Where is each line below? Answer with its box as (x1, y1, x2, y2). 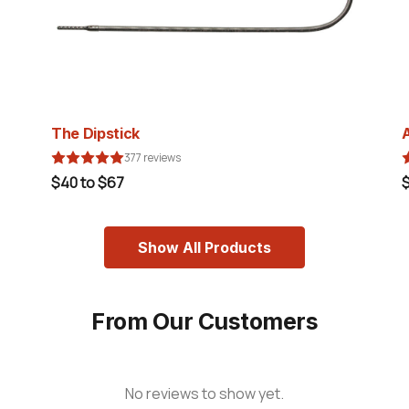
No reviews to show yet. (125, 383, 284, 404)
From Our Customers (91, 308, 318, 335)
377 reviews (124, 150, 181, 165)
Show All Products (138, 238, 271, 257)
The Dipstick (51, 124, 141, 142)
